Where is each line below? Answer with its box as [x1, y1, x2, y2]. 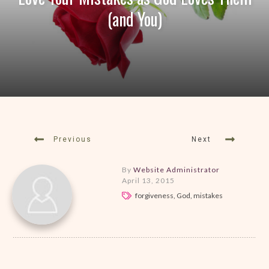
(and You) [107, 6, 162, 31]
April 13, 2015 [121, 175, 175, 185]
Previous [53, 134, 92, 144]
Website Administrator [133, 165, 220, 174]
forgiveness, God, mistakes [134, 190, 223, 200]
